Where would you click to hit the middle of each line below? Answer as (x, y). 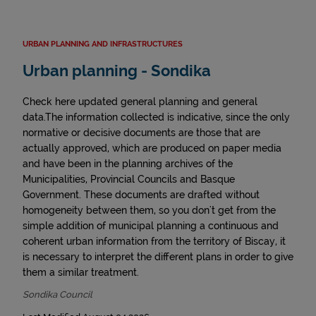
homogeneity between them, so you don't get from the (149, 210)
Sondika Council (57, 294)
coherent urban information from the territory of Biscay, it (154, 241)
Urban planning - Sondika (117, 71)
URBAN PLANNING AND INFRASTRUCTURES (103, 44)
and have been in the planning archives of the (128, 164)
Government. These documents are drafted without (141, 195)
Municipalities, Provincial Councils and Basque (129, 179)
